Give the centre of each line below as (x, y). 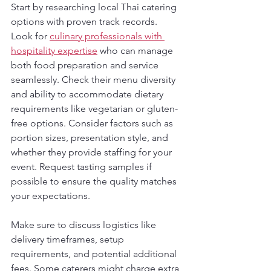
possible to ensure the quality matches (95, 181)
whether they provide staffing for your (93, 152)
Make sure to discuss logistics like (85, 225)
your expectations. (51, 196)
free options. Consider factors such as (93, 123)
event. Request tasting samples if (83, 167)
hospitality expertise (54, 51)
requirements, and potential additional (95, 254)
